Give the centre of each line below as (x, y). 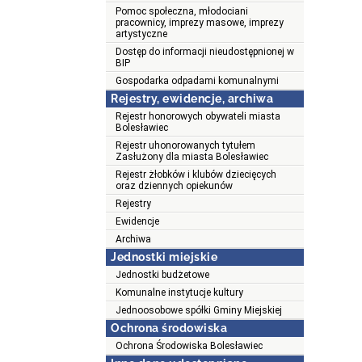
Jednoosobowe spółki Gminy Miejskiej (199, 311)
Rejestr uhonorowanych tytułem (185, 146)
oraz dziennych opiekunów (174, 186)
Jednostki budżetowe (162, 275)
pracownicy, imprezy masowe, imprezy (200, 23)
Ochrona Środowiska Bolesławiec (189, 346)
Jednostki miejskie (164, 257)
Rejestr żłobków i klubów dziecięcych (196, 175)
